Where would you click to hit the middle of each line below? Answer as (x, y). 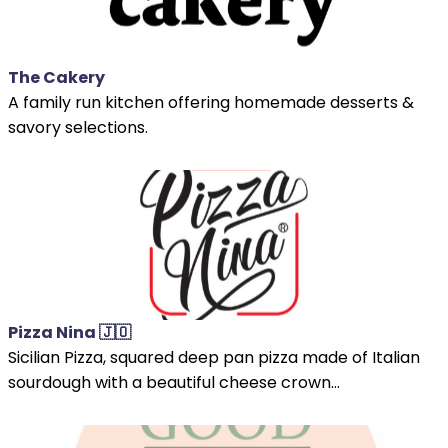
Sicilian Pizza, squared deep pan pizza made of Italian (214, 357)
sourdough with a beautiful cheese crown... (174, 382)
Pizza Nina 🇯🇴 (69, 332)
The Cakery (56, 77)
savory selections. (78, 127)
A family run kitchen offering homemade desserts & (211, 102)
